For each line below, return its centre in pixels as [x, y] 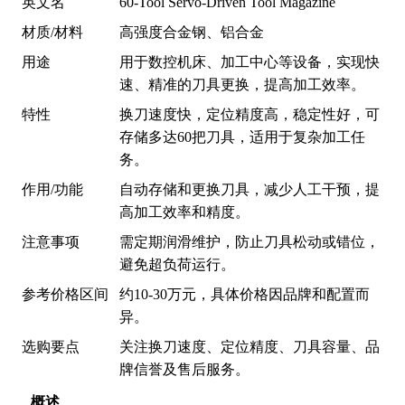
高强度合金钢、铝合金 [192, 32]
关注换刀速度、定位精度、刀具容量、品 [250, 347]
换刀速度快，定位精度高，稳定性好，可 [250, 114]
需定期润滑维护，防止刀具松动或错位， [250, 242]
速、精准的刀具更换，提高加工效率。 [242, 85]
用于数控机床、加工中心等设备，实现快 [250, 62]
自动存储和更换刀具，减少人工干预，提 [250, 189]
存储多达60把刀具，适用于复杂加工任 [242, 137]
